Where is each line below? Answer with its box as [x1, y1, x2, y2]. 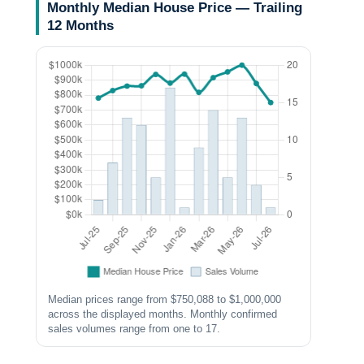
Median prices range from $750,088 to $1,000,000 [48, 293, 282, 305]
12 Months [47, 17, 115, 33]
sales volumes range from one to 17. [48, 323, 221, 335]
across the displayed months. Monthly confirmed [48, 308, 278, 320]
